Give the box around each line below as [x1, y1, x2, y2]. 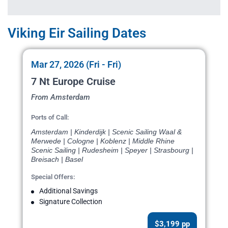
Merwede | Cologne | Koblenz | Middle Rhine [31, 137, 175, 146]
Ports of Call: [31, 113, 69, 122]
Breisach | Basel [31, 155, 83, 164]
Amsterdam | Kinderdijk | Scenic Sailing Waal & [31, 128, 182, 136]
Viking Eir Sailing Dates [8, 25, 146, 41]
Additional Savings [39, 187, 98, 195]
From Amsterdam [31, 93, 90, 102]
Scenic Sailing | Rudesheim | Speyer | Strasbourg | [31, 146, 193, 155]
